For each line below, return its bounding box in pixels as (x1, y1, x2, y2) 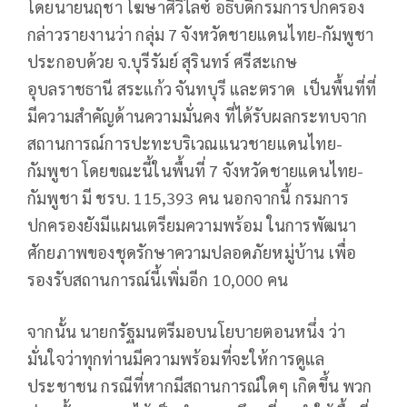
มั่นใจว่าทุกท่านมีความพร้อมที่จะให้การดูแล (27, 347, 325, 369)
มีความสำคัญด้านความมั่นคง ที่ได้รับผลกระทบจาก (27, 104, 368, 126)
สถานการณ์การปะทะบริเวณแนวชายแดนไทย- (27, 132, 342, 154)
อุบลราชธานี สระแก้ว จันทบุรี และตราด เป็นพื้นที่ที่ (27, 77, 377, 99)
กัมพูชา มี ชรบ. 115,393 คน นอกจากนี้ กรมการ (27, 186, 349, 208)
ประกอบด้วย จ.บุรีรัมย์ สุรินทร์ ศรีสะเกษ (27, 50, 298, 72)
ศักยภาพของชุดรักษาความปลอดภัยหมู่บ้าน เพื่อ (27, 241, 357, 263)
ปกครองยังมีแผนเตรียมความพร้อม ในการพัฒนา (27, 213, 357, 235)
